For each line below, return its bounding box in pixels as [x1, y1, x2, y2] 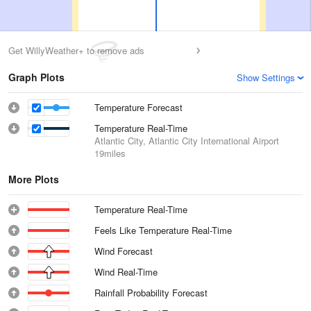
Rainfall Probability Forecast [94, 286, 208, 299]
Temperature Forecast [94, 101, 183, 114]
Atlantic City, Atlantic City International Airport [94, 134, 279, 147]
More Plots [8, 172, 59, 186]
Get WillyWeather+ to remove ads [8, 44, 144, 57]
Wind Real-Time [94, 265, 158, 278]
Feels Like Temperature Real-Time [94, 224, 233, 237]
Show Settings [237, 71, 295, 84]
